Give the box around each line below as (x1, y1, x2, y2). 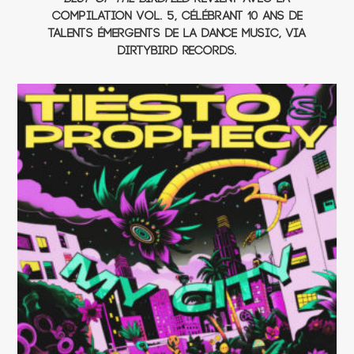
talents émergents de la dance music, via (48, 26, 306, 40)
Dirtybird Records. (117, 43, 237, 58)
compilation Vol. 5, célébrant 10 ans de (51, 9, 303, 23)
